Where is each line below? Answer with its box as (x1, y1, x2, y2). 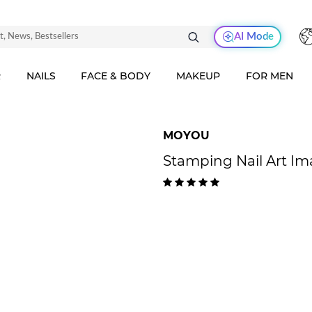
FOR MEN (246, 70, 294, 82)
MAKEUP (176, 70, 221, 82)
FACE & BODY (81, 70, 151, 82)
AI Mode (233, 31, 274, 42)
